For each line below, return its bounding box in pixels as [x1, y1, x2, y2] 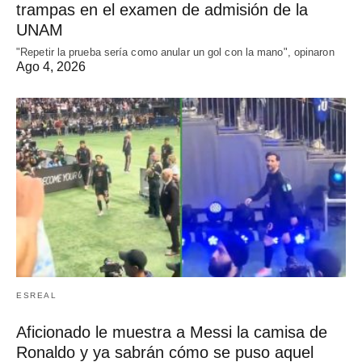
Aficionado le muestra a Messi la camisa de [16, 322, 327, 341]
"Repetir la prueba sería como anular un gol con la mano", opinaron [16, 46, 335, 59]
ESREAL [16, 290, 57, 300]
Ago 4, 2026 [16, 60, 86, 74]
